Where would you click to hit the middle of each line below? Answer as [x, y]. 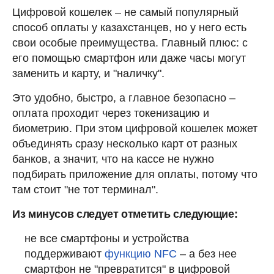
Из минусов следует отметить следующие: [125, 214]
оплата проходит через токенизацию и [111, 113]
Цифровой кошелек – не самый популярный [125, 12]
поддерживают [65, 254]
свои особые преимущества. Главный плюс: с [130, 43]
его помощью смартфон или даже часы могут [129, 58]
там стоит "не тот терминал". [85, 189]
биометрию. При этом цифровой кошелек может [135, 128]
